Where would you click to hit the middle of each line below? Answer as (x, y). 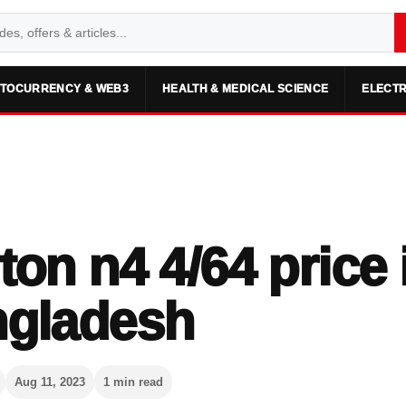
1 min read (134, 382)
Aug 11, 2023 (50, 382)
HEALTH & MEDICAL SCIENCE (245, 89)
